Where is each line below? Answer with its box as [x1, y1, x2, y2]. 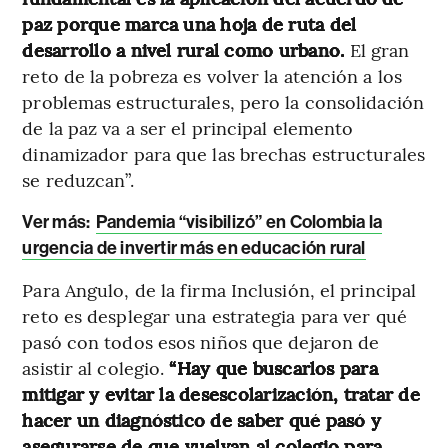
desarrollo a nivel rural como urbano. [22, 37, 350, 63]
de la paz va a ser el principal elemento [22, 115, 354, 141]
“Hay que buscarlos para [169, 355, 378, 381]
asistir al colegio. [22, 355, 170, 381]
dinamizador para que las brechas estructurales [22, 141, 425, 167]
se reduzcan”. [22, 167, 134, 193]
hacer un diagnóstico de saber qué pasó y [22, 407, 381, 433]
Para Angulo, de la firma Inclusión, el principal [22, 277, 417, 303]
